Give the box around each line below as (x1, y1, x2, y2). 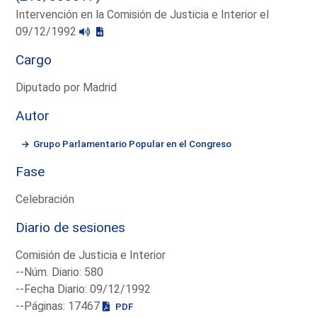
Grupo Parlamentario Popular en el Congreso (33, 137, 232, 149)
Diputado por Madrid (16, 80, 117, 94)
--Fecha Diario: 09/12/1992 (16, 282, 151, 296)
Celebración (16, 192, 75, 206)
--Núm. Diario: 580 (16, 265, 104, 279)
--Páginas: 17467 (16, 299, 103, 313)
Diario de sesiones (16, 219, 126, 236)
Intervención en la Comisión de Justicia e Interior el (16, 7, 270, 21)
